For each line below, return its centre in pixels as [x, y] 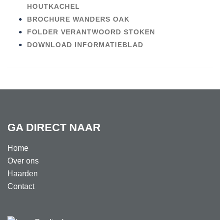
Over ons [23, 161]
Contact [21, 187]
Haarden [23, 174]
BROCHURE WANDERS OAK [78, 19]
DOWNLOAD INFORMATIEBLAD [85, 44]
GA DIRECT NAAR [54, 128]
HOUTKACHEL [54, 6]
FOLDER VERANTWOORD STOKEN [91, 32]
